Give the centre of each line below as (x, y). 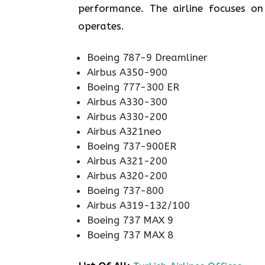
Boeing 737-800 (125, 190)
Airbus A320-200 (127, 175)
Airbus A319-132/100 (138, 205)
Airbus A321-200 (127, 161)
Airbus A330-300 (127, 101)
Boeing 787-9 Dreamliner (147, 57)
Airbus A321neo (124, 131)
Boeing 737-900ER (132, 146)
